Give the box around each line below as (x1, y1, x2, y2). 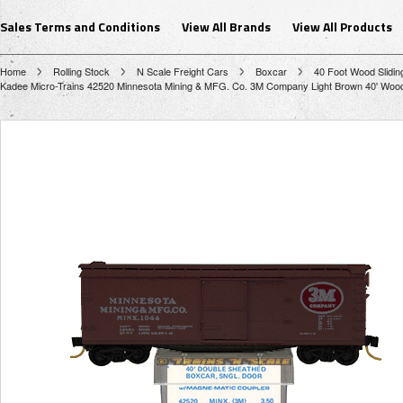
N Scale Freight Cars (137, 64, 228, 78)
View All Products (292, 17, 392, 36)
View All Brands (182, 17, 271, 36)
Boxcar (255, 64, 287, 78)
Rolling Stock (53, 64, 110, 78)
